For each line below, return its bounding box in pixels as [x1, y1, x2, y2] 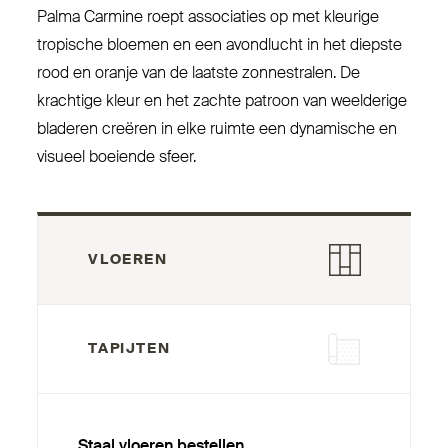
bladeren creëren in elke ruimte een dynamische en [37, 121, 398, 138]
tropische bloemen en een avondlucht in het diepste [37, 37, 403, 54]
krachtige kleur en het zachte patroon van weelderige [37, 93, 408, 110]
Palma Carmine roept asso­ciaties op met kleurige [37, 9, 380, 26]
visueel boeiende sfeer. [37, 149, 197, 166]
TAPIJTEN [88, 341, 171, 356]
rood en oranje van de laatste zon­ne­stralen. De [37, 65, 361, 82]
